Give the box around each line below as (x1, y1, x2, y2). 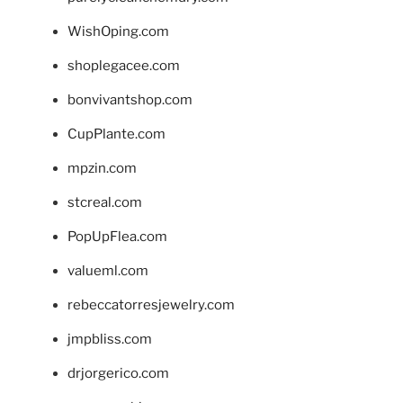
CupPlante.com (67, 125, 166, 142)
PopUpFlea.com (67, 228, 167, 245)
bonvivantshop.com (67, 91, 193, 108)
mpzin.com (67, 159, 137, 176)
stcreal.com (67, 193, 142, 210)
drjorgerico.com (67, 364, 169, 381)
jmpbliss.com (67, 330, 152, 347)
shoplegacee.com (67, 57, 180, 74)
